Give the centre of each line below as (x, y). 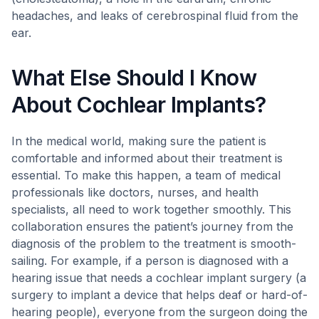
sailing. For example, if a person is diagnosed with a (150, 261)
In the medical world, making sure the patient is (139, 141)
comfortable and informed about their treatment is (147, 158)
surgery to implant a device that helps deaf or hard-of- (159, 295)
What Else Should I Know (134, 78)
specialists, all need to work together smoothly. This (151, 209)
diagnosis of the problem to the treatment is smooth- (154, 244)
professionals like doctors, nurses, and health (135, 192)
